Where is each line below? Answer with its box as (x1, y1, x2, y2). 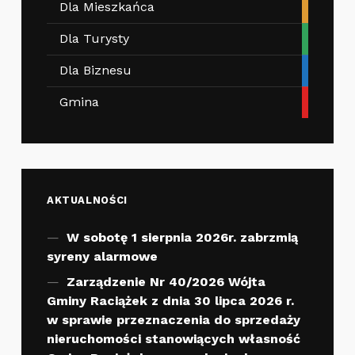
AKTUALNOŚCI (46, 194, 128, 207)
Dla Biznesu (59, 63, 132, 78)
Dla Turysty (59, 31, 129, 47)
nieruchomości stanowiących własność (46, 331, 300, 347)
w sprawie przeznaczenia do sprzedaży (46, 312, 300, 328)
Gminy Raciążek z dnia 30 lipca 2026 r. (46, 293, 294, 309)
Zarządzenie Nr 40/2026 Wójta (66, 274, 265, 290)
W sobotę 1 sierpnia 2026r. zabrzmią (66, 230, 298, 246)
